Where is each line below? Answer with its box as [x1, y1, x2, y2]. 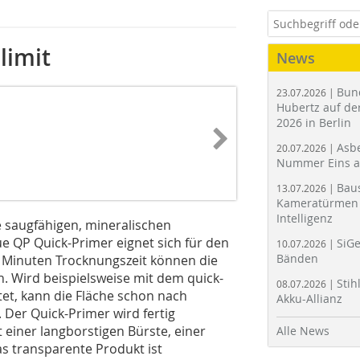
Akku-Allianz [276, 291, 342, 306]
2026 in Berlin [276, 115, 351, 130]
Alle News [276, 323, 329, 338]
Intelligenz [276, 211, 333, 226]
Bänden [276, 251, 318, 266]
